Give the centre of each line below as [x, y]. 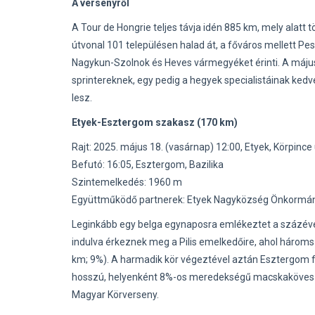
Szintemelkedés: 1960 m [127, 182]
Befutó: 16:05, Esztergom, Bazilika [148, 165]
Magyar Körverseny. [115, 295]
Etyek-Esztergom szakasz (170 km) [155, 122]
